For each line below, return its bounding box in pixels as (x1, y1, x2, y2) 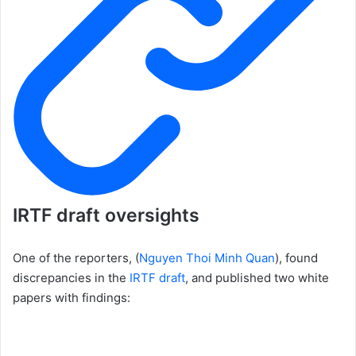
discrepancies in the (13, 269, 130, 285)
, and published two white (185, 269, 329, 285)
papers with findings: (13, 289, 130, 305)
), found (275, 250, 318, 265)
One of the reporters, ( (13, 250, 139, 265)
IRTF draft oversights (13, 203, 199, 226)
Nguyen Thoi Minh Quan (139, 250, 275, 265)
